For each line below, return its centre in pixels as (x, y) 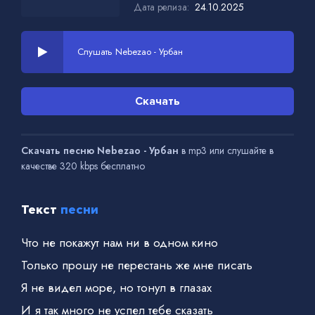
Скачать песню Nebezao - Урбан (100, 150)
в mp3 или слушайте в (226, 150)
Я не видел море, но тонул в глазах (116, 287)
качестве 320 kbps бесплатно (83, 166)
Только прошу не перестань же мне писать (137, 265)
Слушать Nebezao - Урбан (130, 51)
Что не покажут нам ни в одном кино (120, 242)
